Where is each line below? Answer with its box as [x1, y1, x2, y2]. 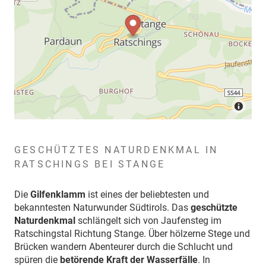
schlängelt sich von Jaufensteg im [75, 214, 221, 226]
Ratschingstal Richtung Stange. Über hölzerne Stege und [14, 227, 250, 239]
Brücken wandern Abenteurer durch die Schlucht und [14, 240, 233, 252]
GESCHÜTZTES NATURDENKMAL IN [14, 144, 218, 156]
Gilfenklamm [30, 188, 88, 200]
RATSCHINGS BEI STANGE [14, 158, 166, 170]
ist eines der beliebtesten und [88, 188, 209, 200]
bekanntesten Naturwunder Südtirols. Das [14, 201, 191, 213]
